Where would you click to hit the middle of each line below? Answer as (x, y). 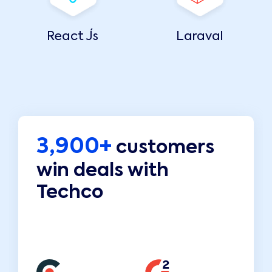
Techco (70, 193)
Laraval (199, 37)
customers (163, 148)
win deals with (103, 172)
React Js (73, 37)
